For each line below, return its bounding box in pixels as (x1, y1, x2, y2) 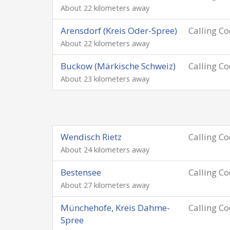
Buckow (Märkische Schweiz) (61, 60, 176, 72)
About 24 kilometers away (61, 145, 149, 155)
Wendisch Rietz (61, 131, 122, 143)
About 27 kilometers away (61, 180, 149, 190)
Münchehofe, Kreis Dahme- (61, 202, 170, 214)
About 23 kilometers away (61, 74, 149, 84)
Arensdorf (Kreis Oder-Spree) (61, 25, 177, 36)
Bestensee (61, 166, 101, 178)
